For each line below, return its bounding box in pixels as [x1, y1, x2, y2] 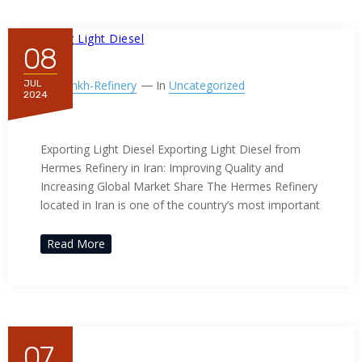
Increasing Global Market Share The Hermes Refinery [40, 179, 318, 194]
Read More [47, 236, 105, 251]
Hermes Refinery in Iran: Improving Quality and [40, 160, 284, 175]
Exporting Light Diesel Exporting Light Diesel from [40, 141, 301, 157]
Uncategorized [169, 78, 245, 93]
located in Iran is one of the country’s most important [40, 197, 320, 213]
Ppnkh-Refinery [57, 78, 137, 93]
